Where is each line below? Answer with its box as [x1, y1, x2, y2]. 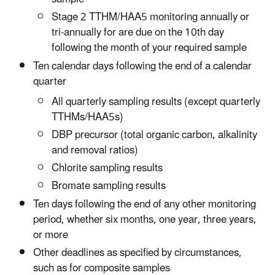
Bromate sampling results [52, 175, 166, 198]
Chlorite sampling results [52, 157, 163, 180]
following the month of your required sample [52, 37, 247, 60]
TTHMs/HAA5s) [52, 106, 123, 128]
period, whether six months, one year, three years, [33, 208, 257, 231]
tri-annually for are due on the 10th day [52, 21, 224, 44]
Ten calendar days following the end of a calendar [33, 55, 252, 77]
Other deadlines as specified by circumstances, [33, 241, 242, 264]
